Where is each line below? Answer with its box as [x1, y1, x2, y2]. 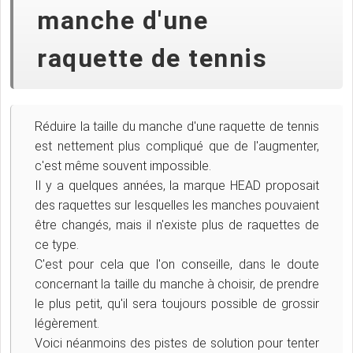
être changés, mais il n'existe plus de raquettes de [35, 217, 319, 233]
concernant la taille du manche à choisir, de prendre [35, 277, 319, 292]
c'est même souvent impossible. [35, 158, 211, 174]
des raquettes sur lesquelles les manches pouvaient [35, 198, 319, 214]
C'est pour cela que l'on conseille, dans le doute [35, 257, 319, 273]
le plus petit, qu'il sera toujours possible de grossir [35, 296, 319, 312]
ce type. [35, 237, 79, 253]
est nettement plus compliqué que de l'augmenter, [35, 139, 319, 154]
